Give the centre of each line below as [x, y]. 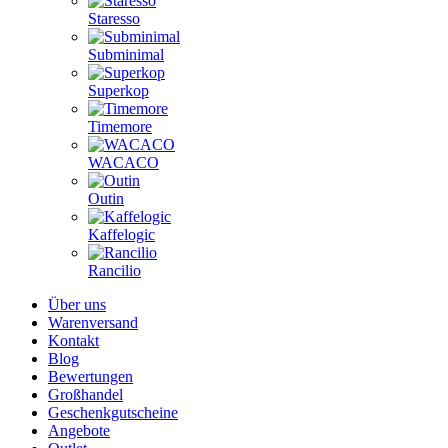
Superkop [118, 90]
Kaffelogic [121, 234]
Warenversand [93, 322]
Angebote [79, 430]
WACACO [123, 162]
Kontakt [73, 340]
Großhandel [85, 394]
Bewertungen [90, 376]
